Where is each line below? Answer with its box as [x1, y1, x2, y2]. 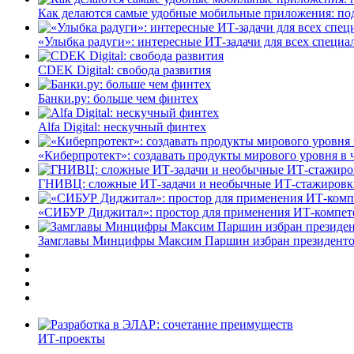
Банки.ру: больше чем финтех [38, 91, 198, 105]
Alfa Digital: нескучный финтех [38, 119, 206, 134]
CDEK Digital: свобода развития [38, 62, 211, 77]
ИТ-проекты [38, 331, 105, 345]
